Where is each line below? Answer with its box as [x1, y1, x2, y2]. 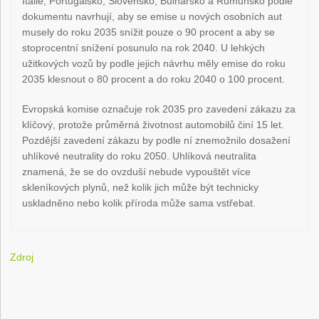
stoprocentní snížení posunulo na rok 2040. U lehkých [22, 42, 266, 54]
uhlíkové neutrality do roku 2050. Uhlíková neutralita [22, 150, 257, 162]
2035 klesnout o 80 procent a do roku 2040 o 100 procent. [22, 73, 286, 85]
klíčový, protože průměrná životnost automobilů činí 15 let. [22, 119, 285, 131]
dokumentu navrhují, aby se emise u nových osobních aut [22, 11, 283, 23]
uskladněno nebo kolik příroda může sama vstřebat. [22, 197, 256, 209]
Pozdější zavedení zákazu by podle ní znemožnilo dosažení [22, 135, 291, 147]
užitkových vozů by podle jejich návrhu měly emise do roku [22, 58, 286, 70]
